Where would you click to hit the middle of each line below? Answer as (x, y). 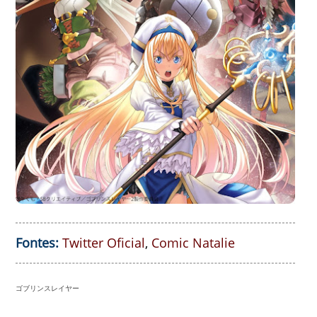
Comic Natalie (193, 243)
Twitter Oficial (104, 243)
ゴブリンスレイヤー (48, 288)
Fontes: (39, 243)
